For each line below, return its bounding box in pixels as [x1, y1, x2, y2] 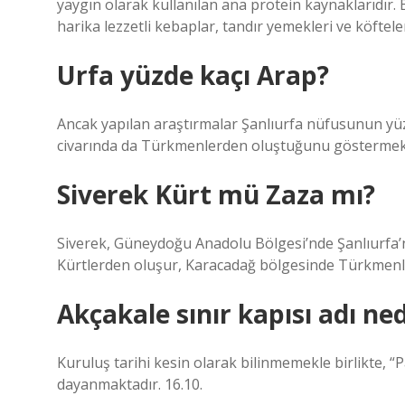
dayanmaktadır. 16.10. [57, 374, 202, 394]
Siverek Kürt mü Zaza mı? [57, 177, 375, 212]
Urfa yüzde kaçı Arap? [57, 58, 329, 92]
